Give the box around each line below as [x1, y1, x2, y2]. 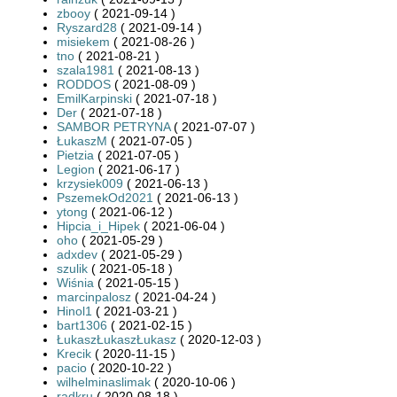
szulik [57, 261, 88, 276]
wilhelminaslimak [57, 374, 151, 389]
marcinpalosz [57, 289, 131, 304]
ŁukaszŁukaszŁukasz [57, 331, 176, 346]
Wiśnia [57, 275, 94, 290]
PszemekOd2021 [57, 190, 153, 205]
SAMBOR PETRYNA [57, 119, 170, 134]
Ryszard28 [57, 19, 117, 35]
